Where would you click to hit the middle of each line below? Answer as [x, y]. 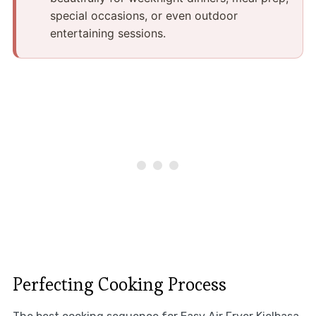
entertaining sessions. [108, 33]
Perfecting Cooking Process [119, 284]
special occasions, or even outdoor [144, 15]
